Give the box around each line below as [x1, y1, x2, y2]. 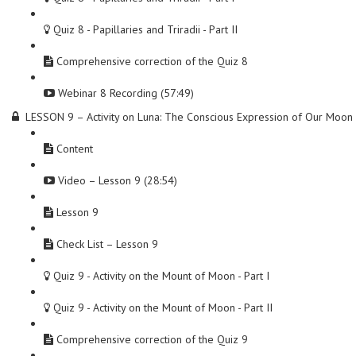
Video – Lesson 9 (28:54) [58, 173, 177, 188]
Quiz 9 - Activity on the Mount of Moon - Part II [53, 300, 273, 315]
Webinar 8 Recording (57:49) [58, 86, 194, 100]
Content [56, 141, 93, 156]
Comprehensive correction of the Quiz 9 [56, 332, 248, 346]
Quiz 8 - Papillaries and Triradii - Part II [53, 22, 238, 37]
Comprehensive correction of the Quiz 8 [56, 54, 248, 68]
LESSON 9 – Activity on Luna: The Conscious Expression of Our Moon [25, 110, 353, 124]
